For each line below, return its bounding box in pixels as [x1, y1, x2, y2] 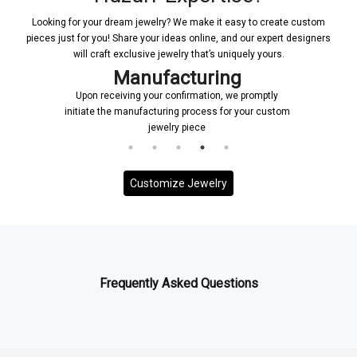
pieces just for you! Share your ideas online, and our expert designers [26, 32, 331, 44]
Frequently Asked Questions [99, 275, 258, 291]
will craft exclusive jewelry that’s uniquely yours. [73, 48, 284, 60]
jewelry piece [132, 121, 190, 133]
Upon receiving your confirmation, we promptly [60, 89, 263, 101]
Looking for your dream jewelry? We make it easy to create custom [32, 16, 325, 28]
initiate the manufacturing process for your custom [49, 105, 275, 117]
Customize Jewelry [130, 176, 227, 190]
